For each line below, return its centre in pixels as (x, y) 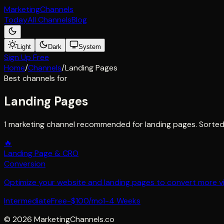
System (90, 47)
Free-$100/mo (77, 200)
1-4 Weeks (121, 200)
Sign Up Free (26, 57)
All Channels (49, 20)
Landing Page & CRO (41, 153)
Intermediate (27, 200)
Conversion (25, 163)
